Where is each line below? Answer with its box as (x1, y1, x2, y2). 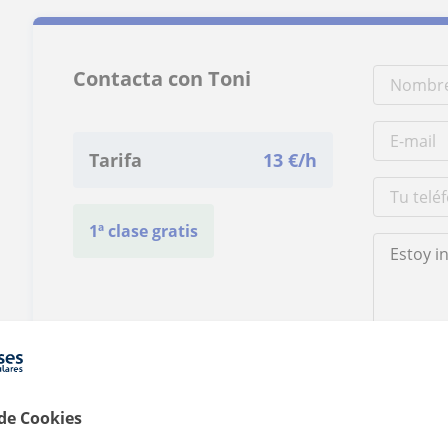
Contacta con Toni (73, 65, 252, 92)
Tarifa (89, 148, 143, 172)
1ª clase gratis (89, 220, 199, 242)
